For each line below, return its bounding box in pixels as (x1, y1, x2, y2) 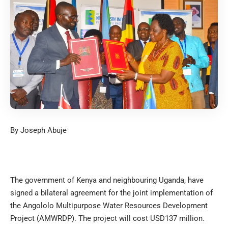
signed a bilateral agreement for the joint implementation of (10, 188, 213, 197)
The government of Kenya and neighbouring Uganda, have (10, 175, 204, 185)
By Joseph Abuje (10, 125, 67, 135)
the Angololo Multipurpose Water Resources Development (10, 201, 208, 210)
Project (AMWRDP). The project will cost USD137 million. (10, 213, 205, 223)
